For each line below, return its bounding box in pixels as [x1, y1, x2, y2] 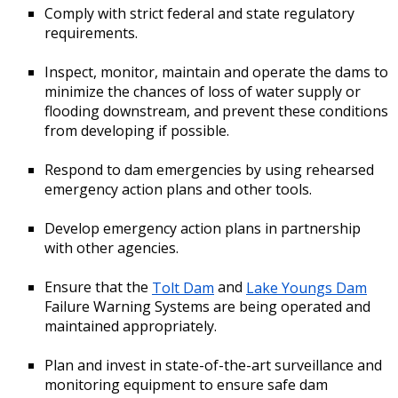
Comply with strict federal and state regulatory [44, 4, 354, 24]
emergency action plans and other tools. [44, 179, 312, 200]
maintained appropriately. [44, 316, 217, 337]
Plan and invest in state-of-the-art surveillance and [44, 355, 382, 376]
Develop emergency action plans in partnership [44, 219, 361, 239]
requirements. [44, 23, 138, 44]
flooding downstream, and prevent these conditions [44, 101, 388, 122]
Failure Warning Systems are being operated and [44, 297, 370, 317]
